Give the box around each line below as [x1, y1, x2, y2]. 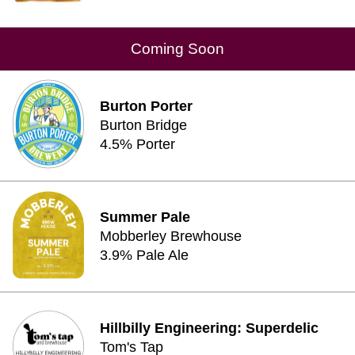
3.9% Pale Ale [100, 247, 189, 263]
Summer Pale [100, 209, 190, 225]
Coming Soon [131, 40, 224, 57]
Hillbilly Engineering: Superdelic [100, 320, 319, 336]
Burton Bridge [100, 117, 187, 133]
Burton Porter [100, 98, 193, 114]
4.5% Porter [100, 136, 175, 152]
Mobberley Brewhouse [100, 228, 242, 244]
